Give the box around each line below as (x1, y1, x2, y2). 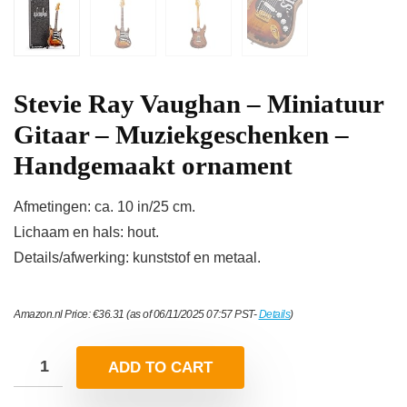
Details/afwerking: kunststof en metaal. (14, 250, 261, 266)
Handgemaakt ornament (14, 151, 293, 181)
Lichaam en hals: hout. (14, 224, 159, 241)
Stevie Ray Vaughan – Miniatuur (14, 89, 383, 119)
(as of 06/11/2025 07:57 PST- (124, 308, 259, 322)
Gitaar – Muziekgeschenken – (14, 120, 349, 150)
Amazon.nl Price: (14, 308, 93, 322)
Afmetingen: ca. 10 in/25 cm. (14, 199, 195, 215)
